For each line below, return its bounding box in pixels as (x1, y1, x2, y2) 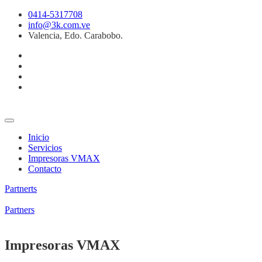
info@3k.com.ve (28, 20, 90, 30)
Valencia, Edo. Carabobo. (28, 30, 123, 40)
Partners (5, 205, 35, 215)
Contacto (28, 164, 61, 174)
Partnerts (5, 184, 37, 194)
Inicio (28, 132, 49, 142)
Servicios (28, 143, 62, 153)
